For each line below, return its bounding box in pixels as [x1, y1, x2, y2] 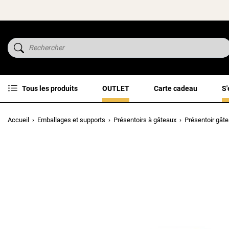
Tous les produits [22, 84, 78, 93]
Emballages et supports [37, 116, 105, 124]
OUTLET [102, 84, 129, 93]
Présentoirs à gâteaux [113, 116, 176, 124]
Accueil [8, 116, 29, 124]
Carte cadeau [154, 84, 197, 93]
